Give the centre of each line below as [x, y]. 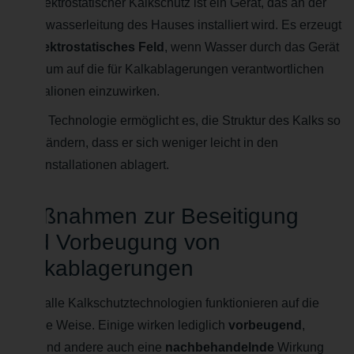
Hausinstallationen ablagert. [90, 164]
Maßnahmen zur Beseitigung [155, 216]
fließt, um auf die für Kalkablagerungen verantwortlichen [168, 69]
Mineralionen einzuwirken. [86, 91]
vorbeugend [265, 325]
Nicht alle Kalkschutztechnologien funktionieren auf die [166, 303]
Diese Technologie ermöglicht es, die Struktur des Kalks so [176, 120]
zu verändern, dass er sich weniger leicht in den [145, 142]
